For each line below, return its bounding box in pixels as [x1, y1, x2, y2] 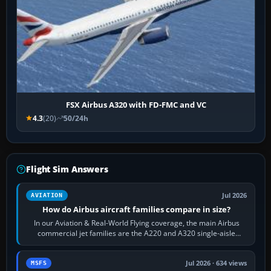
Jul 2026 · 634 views [186, 258, 247, 267]
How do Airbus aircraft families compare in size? [42, 203, 231, 215]
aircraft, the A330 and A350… [87, 238, 186, 249]
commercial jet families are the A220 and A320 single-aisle [38, 227, 236, 238]
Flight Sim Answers [26, 163, 108, 175]
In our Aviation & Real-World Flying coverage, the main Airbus [33, 217, 240, 228]
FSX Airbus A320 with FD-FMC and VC [65, 99, 206, 110]
